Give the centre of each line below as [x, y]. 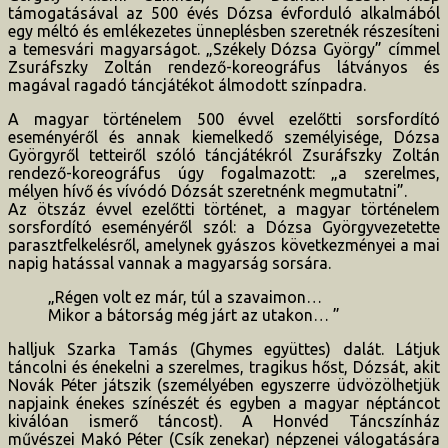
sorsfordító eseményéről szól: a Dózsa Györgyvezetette [224, 226]
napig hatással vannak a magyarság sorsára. [169, 262]
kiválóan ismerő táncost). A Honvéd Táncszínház [224, 420]
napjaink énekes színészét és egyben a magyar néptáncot [224, 402]
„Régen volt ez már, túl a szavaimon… [185, 296]
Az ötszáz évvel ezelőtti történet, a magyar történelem [224, 208]
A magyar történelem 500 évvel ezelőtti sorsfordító [224, 118]
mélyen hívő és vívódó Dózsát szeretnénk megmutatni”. [207, 190]
